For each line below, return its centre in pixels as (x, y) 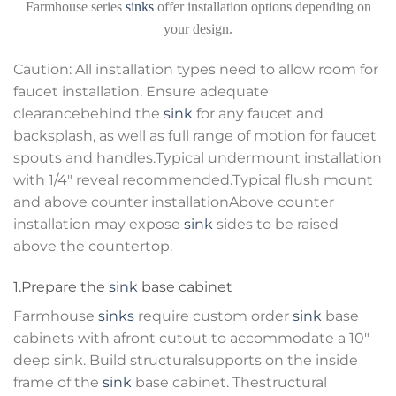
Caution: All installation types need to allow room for (196, 69)
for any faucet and (258, 113)
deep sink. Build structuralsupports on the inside (186, 360)
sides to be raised (276, 224)
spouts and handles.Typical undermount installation (198, 157)
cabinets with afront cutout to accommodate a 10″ (191, 338)
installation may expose (99, 224)
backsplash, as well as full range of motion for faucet (195, 135)
